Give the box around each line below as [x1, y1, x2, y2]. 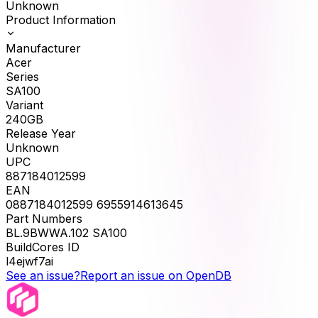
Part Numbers [6, 212, 82, 226]
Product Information [6, 13, 116, 28]
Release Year [6, 126, 76, 141]
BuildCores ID [6, 240, 79, 255]
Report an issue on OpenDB [80, 268, 231, 283]
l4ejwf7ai [6, 254, 53, 269]
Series [6, 70, 39, 84]
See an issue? [6, 268, 80, 283]
